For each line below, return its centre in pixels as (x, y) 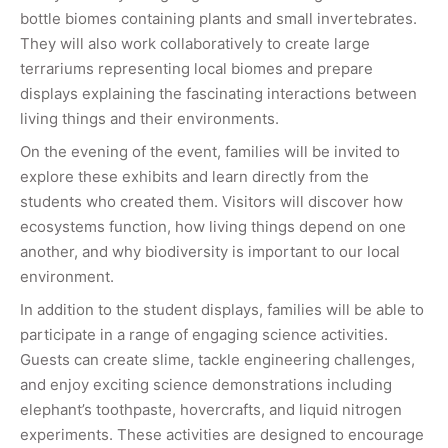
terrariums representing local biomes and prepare (196, 68)
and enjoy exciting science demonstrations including (206, 384)
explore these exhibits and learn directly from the (194, 176)
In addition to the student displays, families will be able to (222, 309)
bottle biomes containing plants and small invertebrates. (218, 18)
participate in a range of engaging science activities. (204, 334)
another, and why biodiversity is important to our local (210, 251)
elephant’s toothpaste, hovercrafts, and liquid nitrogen (211, 409)
